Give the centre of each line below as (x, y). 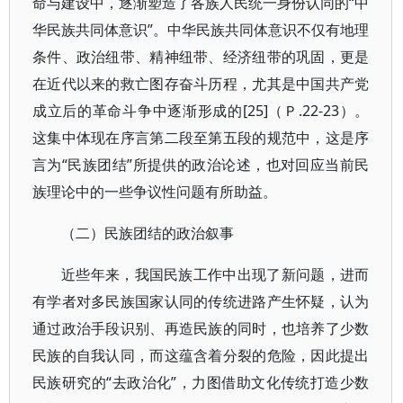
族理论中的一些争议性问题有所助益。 (155, 192)
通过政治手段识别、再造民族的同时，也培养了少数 (201, 328)
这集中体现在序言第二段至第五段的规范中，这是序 (201, 138)
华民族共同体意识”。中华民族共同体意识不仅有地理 (201, 30)
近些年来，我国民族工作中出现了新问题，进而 (215, 274)
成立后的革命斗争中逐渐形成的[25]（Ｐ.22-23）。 (201, 111)
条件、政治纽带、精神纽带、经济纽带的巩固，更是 (201, 57)
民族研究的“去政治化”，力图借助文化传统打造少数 (201, 382)
